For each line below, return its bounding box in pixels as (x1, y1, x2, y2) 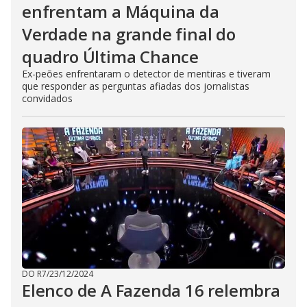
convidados (22, 92, 73, 105)
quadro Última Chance (22, 45, 199, 68)
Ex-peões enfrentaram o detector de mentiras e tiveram (22, 67, 271, 80)
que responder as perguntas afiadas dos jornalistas (22, 79, 249, 93)
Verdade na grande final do (22, 23, 236, 45)
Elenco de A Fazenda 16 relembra (22, 279, 280, 302)
